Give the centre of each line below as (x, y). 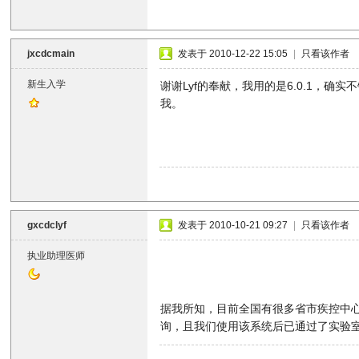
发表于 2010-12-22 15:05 (233, 54)
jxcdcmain (51, 54)
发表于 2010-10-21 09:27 (233, 225)
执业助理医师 (56, 256)
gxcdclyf (47, 225)
